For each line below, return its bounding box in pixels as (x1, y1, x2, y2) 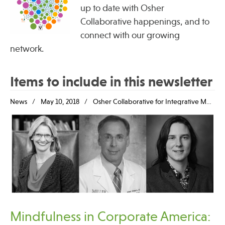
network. (10, 43, 44, 54)
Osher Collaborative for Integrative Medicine (93, 97, 206, 105)
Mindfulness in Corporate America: (10, 208, 210, 224)
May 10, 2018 (41, 97, 79, 105)
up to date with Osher (80, 3, 164, 13)
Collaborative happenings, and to (80, 16, 209, 27)
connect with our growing (80, 30, 180, 40)
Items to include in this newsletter (10, 73, 212, 90)
